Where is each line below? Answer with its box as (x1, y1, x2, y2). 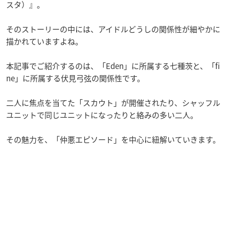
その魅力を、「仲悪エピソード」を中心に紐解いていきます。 (6, 134, 220, 145)
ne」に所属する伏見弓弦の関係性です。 (6, 73, 145, 84)
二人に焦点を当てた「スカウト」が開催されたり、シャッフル (6, 97, 220, 108)
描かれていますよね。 (6, 36, 83, 47)
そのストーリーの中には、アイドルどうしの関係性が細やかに (6, 24, 220, 35)
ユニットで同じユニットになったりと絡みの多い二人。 (6, 109, 198, 121)
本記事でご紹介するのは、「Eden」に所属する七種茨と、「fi (6, 60, 220, 72)
